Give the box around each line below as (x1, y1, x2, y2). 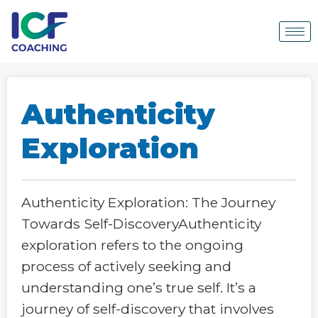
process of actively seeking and (21, 257, 231, 275)
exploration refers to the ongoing (21, 236, 243, 253)
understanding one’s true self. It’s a (21, 278, 256, 296)
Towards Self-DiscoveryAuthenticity (21, 214, 261, 232)
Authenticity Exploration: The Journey (21, 193, 275, 211)
